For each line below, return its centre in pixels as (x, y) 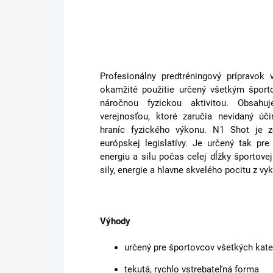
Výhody (115, 222)
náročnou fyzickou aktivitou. (165, 103)
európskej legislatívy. (146, 144)
